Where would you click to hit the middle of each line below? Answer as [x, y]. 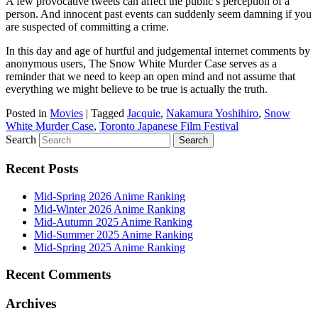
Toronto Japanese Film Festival [169, 126]
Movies [66, 114]
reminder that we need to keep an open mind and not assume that [150, 77]
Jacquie [144, 114]
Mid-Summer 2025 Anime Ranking [114, 234]
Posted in [26, 114]
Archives [31, 304]
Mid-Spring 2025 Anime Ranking [110, 247]
